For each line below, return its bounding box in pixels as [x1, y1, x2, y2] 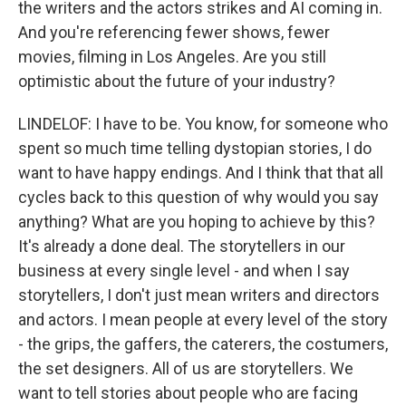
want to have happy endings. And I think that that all [18, 163, 383, 182]
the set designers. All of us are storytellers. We [18, 359, 353, 378]
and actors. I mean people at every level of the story [18, 310, 388, 329]
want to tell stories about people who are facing [18, 383, 358, 402]
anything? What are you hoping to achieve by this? [18, 212, 375, 231]
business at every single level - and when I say [18, 261, 350, 280]
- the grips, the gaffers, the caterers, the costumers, [18, 334, 388, 353]
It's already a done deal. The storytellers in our [18, 237, 345, 256]
